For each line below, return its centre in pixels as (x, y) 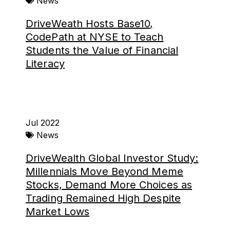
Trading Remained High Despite (103, 198)
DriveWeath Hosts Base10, (90, 24)
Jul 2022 (43, 123)
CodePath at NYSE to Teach (95, 37)
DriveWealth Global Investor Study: (112, 158)
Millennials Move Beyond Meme (104, 171)
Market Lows (58, 212)
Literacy (45, 64)
